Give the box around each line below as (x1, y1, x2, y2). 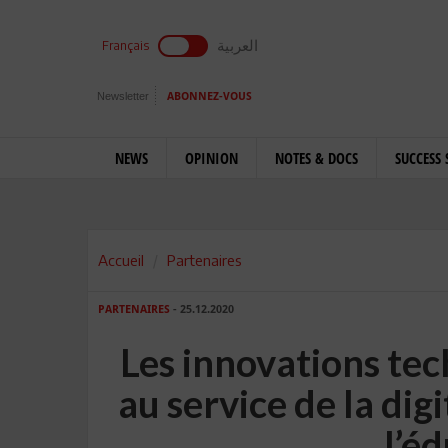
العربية (217, 36, 258, 54)
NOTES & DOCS (275, 148, 358, 168)
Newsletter (97, 90, 149, 102)
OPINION (185, 148, 238, 168)
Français (102, 38, 149, 53)
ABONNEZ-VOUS (167, 90, 252, 103)
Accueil (98, 251, 144, 269)
